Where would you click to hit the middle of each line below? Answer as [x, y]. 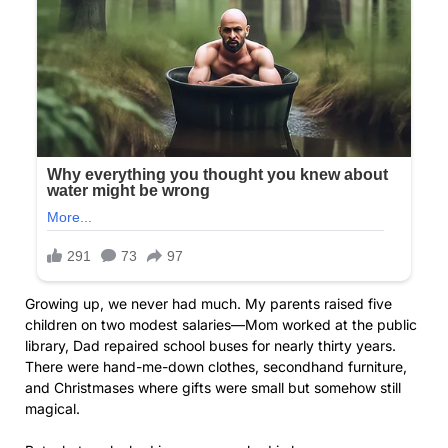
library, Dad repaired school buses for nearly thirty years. [210, 346]
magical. [52, 409]
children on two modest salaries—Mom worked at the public [221, 325]
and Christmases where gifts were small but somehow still [213, 388]
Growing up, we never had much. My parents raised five [208, 304]
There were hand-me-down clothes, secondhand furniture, [216, 367]
